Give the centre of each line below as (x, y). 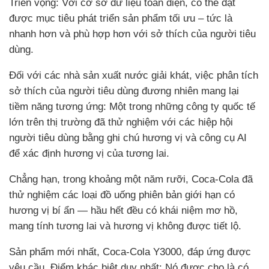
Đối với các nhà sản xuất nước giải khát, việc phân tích (134, 75)
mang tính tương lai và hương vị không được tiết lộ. (125, 226)
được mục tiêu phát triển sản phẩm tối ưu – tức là (121, 18)
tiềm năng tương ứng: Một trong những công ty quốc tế (132, 106)
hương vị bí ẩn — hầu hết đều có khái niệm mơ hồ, (123, 210)
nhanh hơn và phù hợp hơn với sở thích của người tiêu (132, 34)
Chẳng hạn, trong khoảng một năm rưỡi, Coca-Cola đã (131, 179)
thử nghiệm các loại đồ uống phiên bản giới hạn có (122, 195)
